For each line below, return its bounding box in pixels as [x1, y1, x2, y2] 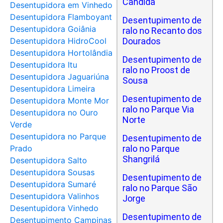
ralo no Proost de [122, 65, 190, 75]
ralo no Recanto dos [122, 25, 202, 36]
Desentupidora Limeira [10, 84, 95, 94]
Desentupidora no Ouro [10, 108, 98, 117]
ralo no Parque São [122, 183, 197, 193]
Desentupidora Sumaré [10, 179, 96, 189]
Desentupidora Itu [10, 60, 77, 70]
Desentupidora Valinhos [10, 191, 99, 201]
